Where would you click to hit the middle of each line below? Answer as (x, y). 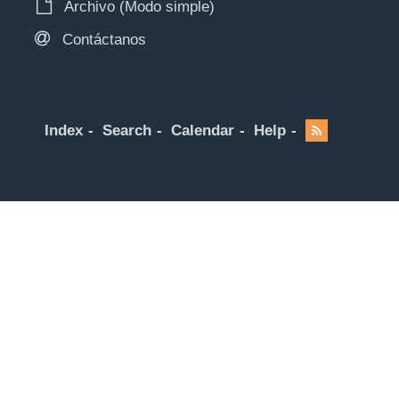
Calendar (203, 131)
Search (127, 131)
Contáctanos (102, 40)
